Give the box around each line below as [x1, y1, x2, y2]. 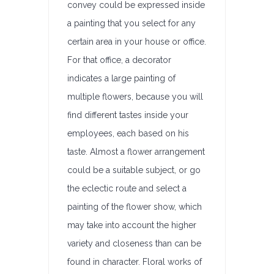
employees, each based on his [67, 128, 189, 138]
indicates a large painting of [67, 73, 176, 83]
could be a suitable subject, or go [67, 165, 201, 175]
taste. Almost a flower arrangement [67, 147, 205, 157]
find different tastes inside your [67, 110, 188, 120]
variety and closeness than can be [67, 239, 201, 248]
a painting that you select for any [67, 18, 196, 28]
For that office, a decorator [67, 55, 171, 65]
